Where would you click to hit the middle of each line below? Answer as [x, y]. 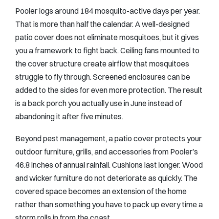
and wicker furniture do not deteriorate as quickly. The [106, 178]
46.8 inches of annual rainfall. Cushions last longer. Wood [109, 165]
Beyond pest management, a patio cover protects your [109, 138]
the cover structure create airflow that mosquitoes [102, 63]
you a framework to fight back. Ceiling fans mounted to [107, 50]
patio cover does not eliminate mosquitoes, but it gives [107, 37]
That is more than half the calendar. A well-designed [102, 24]
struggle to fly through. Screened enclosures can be [103, 77]
